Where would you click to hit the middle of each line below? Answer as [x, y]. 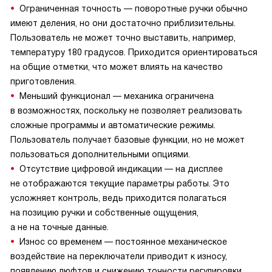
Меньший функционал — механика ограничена [117, 96]
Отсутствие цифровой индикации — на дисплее [121, 169]
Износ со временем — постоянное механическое [123, 242]
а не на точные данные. [59, 227]
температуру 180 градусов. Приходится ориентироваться [134, 53]
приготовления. [43, 82]
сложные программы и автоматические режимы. [113, 125]
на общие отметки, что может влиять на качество [117, 67]
